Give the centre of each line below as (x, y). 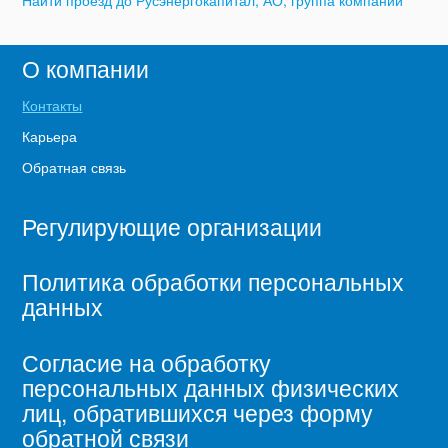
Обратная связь (74, 167)
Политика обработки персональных (213, 282)
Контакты (52, 105)
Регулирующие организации (172, 226)
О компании (86, 69)
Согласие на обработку (147, 362)
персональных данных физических (211, 387)
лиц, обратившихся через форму (198, 412)
